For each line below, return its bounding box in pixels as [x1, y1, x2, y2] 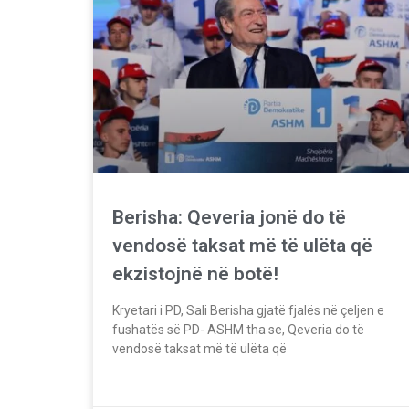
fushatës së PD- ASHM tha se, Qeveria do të [112, 321, 364, 337]
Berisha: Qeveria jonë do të [112, 205, 346, 228]
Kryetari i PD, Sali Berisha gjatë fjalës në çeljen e [112, 302, 384, 318]
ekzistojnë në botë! [112, 262, 278, 285]
